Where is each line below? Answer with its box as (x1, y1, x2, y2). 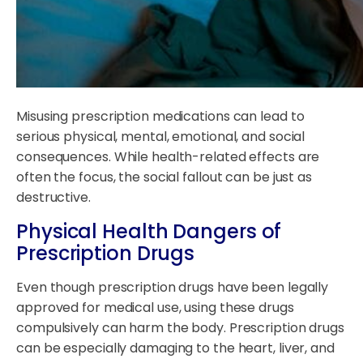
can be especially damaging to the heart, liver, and (16, 339, 335, 358)
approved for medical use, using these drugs (16, 298, 294, 318)
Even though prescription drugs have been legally (16, 278, 329, 297)
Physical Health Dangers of (16, 218, 282, 246)
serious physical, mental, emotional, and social (16, 127, 305, 147)
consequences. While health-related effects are (16, 147, 320, 167)
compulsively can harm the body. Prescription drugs (16, 318, 344, 338)
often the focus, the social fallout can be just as (16, 168, 312, 187)
